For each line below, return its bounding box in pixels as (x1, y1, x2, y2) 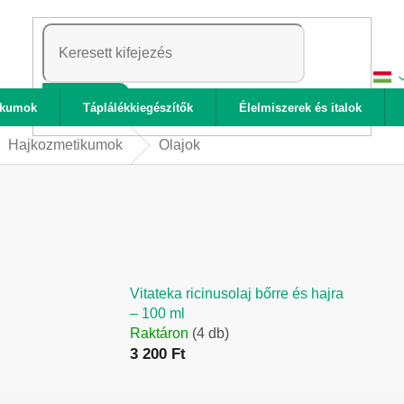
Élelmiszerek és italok (239, 101, 362, 115)
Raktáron (130, 326, 193, 342)
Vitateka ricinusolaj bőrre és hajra (130, 286, 344, 302)
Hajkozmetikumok (8, 137, 123, 152)
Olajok (159, 137, 200, 152)
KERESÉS (57, 96, 115, 111)
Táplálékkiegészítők (83, 101, 193, 115)
